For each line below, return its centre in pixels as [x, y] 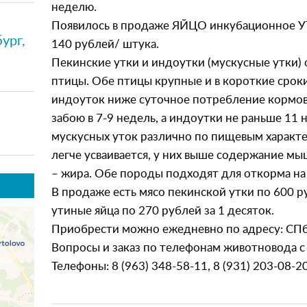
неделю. [74, 7]
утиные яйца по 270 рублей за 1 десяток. [163, 211]
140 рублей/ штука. [106, 44]
